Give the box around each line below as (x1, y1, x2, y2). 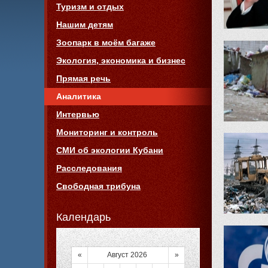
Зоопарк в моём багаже (56, 37, 156, 47)
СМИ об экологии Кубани (56, 145, 163, 155)
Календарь (56, 211, 111, 223)
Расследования (56, 163, 122, 173)
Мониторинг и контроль (56, 127, 158, 137)
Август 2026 (107, 250, 149, 259)
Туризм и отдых (56, 1, 124, 11)
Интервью (56, 109, 99, 119)
